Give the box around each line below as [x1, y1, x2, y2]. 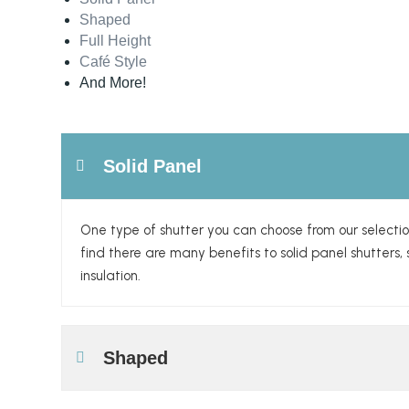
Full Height [79, 32, 152, 48]
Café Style [79, 53, 148, 69]
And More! [79, 74, 147, 90]
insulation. [80, 267, 142, 284]
